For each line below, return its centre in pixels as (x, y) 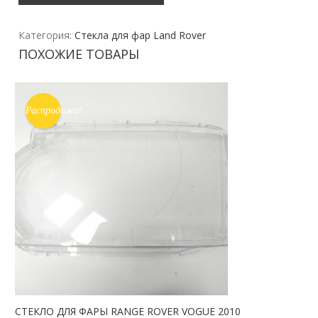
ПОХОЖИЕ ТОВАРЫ (79, 54)
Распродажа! (55, 111)
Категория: (47, 35)
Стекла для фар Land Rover (141, 35)
